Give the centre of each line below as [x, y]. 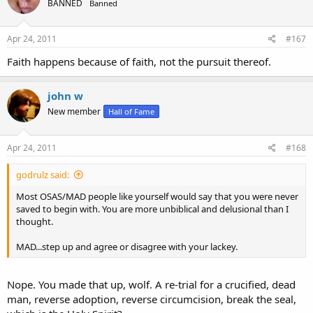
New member [74, 111]
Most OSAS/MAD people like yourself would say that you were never [157, 196]
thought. [35, 221]
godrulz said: [43, 174]
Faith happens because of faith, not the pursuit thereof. [139, 61]
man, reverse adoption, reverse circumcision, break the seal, [152, 299]
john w [65, 96]
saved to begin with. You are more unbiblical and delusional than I [152, 209]
